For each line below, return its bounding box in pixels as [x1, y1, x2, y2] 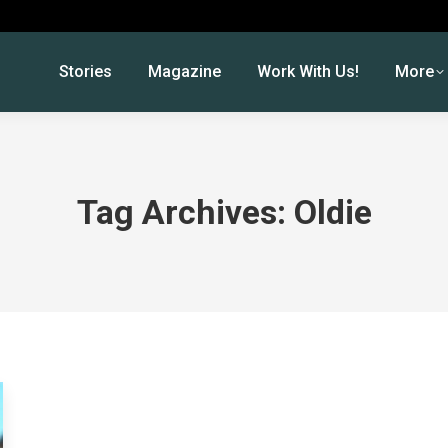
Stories [58, 62, 112, 81]
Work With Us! [256, 62, 359, 81]
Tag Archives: [76, 192, 294, 232]
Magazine [147, 62, 221, 81]
